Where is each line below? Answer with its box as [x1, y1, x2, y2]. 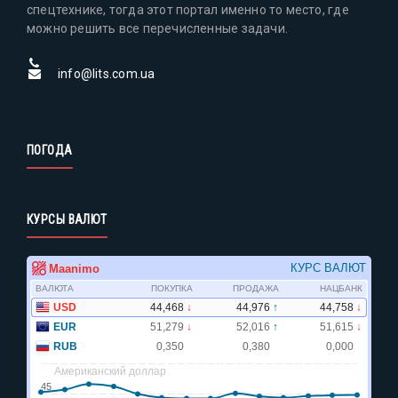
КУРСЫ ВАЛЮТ [27, 211, 107, 227]
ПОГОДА [27, 142, 73, 157]
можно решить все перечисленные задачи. [27, 20, 288, 36]
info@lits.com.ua [58, 66, 155, 81]
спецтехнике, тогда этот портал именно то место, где [27, 2, 349, 17]
